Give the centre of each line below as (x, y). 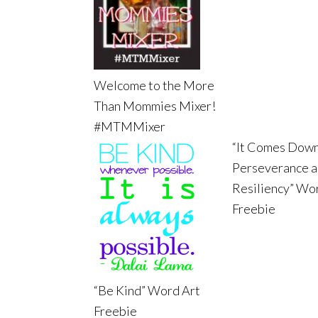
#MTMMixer (130, 127)
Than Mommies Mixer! (155, 106)
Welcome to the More (154, 86)
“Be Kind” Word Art (147, 291)
